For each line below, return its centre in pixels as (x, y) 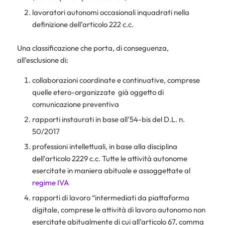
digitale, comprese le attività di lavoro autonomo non (119, 210)
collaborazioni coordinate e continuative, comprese (116, 80)
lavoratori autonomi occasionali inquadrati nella (110, 13)
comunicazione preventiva (75, 104)
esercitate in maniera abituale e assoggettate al (111, 171)
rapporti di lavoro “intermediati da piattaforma (110, 198)
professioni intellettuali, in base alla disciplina (104, 147)
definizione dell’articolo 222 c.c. (83, 25)
